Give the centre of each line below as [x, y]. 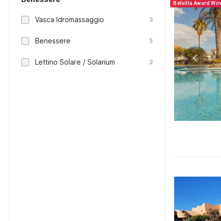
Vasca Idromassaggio [70, 19]
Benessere [53, 41]
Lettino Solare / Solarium [75, 62]
